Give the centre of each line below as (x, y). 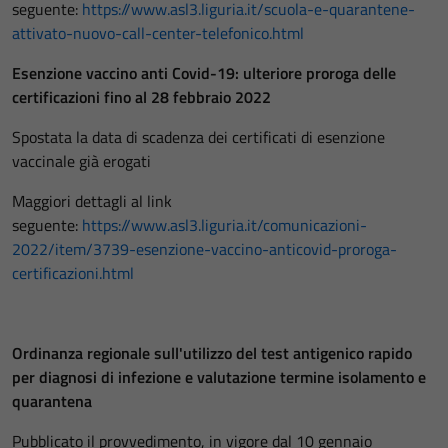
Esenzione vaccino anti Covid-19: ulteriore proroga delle (204, 73)
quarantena (52, 401)
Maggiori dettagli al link (92, 201)
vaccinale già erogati (81, 161)
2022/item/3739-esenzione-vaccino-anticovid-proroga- (204, 249)
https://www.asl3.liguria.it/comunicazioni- (224, 225)
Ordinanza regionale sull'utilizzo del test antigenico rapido (212, 353)
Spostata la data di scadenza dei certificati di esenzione (198, 137)
